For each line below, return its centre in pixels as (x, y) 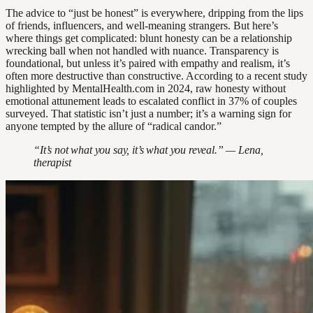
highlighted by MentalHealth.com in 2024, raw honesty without (146, 89)
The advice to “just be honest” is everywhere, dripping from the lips (154, 13)
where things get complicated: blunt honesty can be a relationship (149, 38)
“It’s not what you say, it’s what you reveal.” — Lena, (148, 150)
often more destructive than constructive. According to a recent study (156, 76)
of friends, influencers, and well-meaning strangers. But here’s (142, 26)
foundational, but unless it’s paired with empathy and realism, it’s (148, 64)
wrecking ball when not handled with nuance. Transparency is (142, 51)
